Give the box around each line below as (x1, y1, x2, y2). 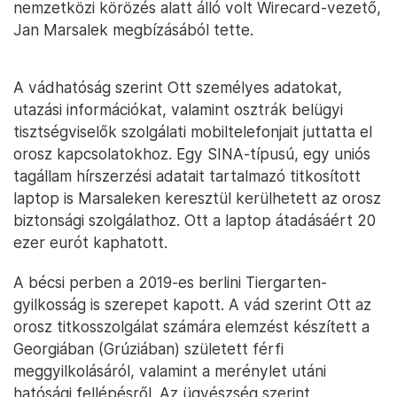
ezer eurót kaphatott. (13, 233, 167, 253)
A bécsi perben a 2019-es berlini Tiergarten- (13, 273, 327, 292)
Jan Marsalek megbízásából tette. (13, 20, 253, 40)
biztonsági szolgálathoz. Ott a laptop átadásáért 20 (13, 211, 376, 230)
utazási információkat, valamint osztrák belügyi (13, 100, 343, 120)
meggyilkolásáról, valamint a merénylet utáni (13, 362, 326, 381)
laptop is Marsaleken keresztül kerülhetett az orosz (13, 189, 381, 208)
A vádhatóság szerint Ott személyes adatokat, (13, 78, 342, 97)
